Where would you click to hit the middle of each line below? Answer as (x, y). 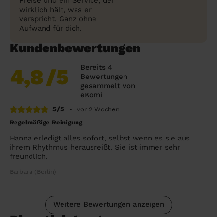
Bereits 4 (96, 67)
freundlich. (29, 156)
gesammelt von (108, 86)
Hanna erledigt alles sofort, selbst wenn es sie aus (100, 138)
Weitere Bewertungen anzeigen (108, 204)
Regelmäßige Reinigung (46, 122)
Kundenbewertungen (75, 48)
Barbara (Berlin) (33, 171)
